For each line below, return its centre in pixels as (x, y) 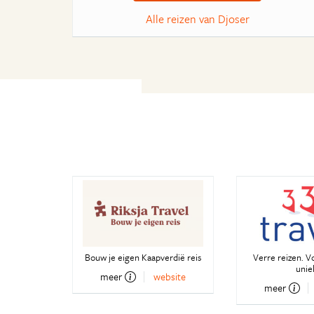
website (170, 277)
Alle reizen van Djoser (197, 19)
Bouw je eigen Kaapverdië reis (143, 258)
